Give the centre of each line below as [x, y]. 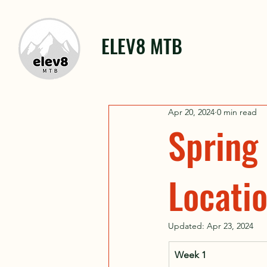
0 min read [237, 112]
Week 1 [190, 254]
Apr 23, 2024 [230, 226]
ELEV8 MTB [142, 46]
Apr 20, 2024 [191, 112]
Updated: [187, 226]
